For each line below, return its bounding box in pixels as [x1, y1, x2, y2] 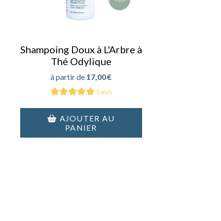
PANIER [65, 122, 97, 132]
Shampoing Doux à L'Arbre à [20, 43, 142, 55]
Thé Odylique [50, 55, 111, 67]
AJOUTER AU [59, 113, 115, 123]
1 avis [96, 87, 112, 96]
